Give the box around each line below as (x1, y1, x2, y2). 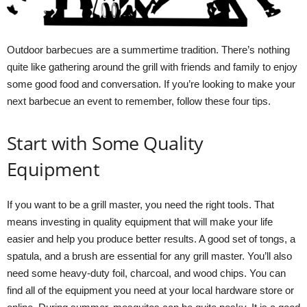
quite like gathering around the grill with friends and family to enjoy (7, 60, 297, 73)
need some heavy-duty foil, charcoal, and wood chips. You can (7, 267, 286, 279)
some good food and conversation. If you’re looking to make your (7, 77, 295, 90)
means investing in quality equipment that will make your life (7, 215, 273, 228)
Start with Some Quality (7, 130, 204, 156)
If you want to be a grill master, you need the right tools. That (7, 198, 274, 210)
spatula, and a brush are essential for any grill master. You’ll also (7, 249, 292, 262)
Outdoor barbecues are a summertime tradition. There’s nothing (7, 43, 290, 56)
